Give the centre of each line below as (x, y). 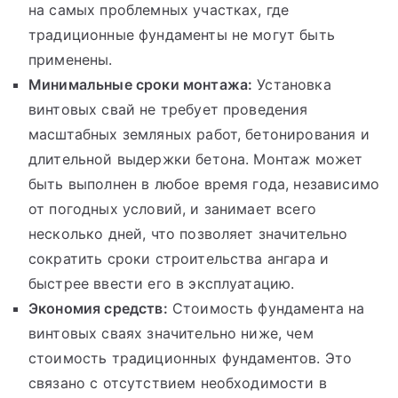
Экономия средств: (98, 308)
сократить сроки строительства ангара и (179, 258)
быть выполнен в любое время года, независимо (204, 183)
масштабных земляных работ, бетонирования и (199, 134)
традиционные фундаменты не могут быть (182, 34)
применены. (71, 59)
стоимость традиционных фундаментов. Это (191, 358)
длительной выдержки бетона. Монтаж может (196, 159)
